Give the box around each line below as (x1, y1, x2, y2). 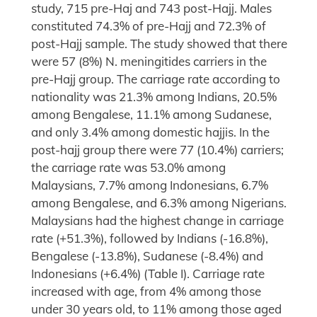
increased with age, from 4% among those (31, 284, 261, 299)
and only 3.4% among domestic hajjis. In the (31, 125, 270, 140)
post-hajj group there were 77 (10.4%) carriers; (31, 142, 284, 158)
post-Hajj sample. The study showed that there (31, 36, 287, 52)
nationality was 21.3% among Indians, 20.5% (31, 89, 277, 105)
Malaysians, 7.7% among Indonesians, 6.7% (31, 178, 268, 193)
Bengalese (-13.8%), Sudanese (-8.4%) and (31, 248, 263, 264)
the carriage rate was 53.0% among (31, 160, 226, 175)
